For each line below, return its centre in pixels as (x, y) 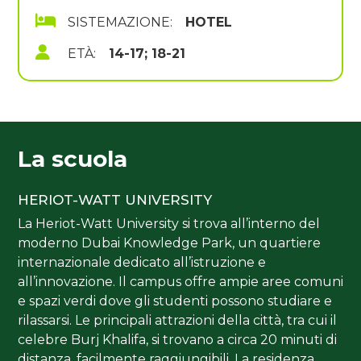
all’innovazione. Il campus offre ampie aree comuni (180, 282)
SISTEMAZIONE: (120, 23)
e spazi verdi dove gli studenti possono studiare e (175, 301)
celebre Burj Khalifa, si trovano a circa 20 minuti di (177, 340)
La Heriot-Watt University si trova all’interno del (169, 224)
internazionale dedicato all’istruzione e (142, 263)
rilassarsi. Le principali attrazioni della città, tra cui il (177, 321)
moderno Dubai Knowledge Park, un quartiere (169, 243)
